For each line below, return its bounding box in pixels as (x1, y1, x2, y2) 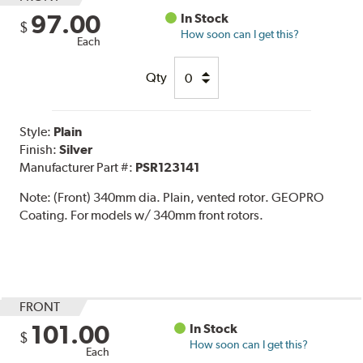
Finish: (19, 142, 60, 158)
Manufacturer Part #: (19, 160, 136, 176)
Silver (59, 142, 93, 158)
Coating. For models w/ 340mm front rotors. (19, 207, 264, 224)
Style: (19, 124, 54, 140)
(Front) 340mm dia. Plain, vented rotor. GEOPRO (53, 190, 325, 206)
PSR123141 (135, 160, 200, 176)
